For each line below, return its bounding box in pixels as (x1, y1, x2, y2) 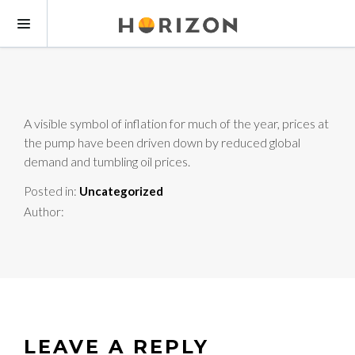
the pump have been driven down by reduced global (24, 134, 300, 150)
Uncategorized (79, 184, 163, 199)
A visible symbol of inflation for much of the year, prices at (24, 115, 329, 131)
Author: (24, 204, 64, 219)
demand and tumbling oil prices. (24, 153, 190, 169)
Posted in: (24, 184, 79, 199)
